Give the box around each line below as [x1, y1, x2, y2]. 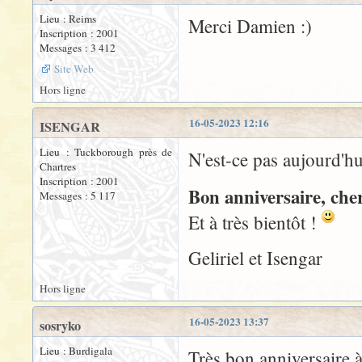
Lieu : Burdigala [40, 343, 112, 359]
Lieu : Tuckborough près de [40, 145, 172, 160]
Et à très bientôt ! [188, 210, 322, 235]
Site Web [54, 61, 94, 77]
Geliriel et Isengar [188, 246, 322, 271]
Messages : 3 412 [40, 40, 116, 56]
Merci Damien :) [188, 14, 312, 39]
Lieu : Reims [40, 11, 96, 27]
